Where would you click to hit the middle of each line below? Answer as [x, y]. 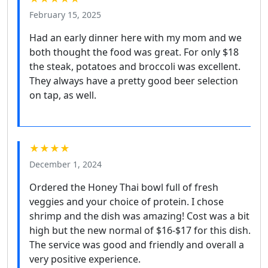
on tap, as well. [63, 95]
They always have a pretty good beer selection [134, 81]
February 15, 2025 [65, 15]
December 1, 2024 [66, 165]
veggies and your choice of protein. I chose [127, 202]
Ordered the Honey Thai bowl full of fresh [124, 188]
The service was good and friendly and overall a [137, 245]
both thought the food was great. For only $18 [134, 52]
